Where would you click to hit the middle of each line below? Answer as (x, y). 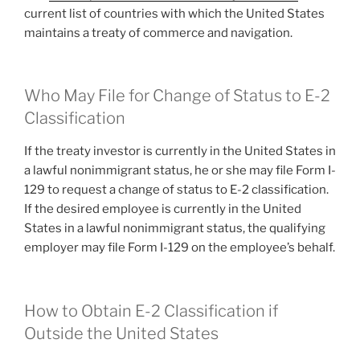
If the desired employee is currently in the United (163, 209)
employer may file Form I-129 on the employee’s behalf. (180, 248)
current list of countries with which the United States (174, 13)
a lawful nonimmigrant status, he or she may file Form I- (180, 171)
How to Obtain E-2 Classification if (151, 311)
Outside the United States (121, 333)
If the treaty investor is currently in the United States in (180, 151)
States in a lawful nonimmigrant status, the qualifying (175, 229)
